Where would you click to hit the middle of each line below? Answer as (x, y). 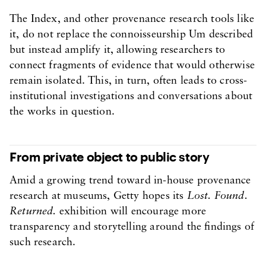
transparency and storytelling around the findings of (132, 227)
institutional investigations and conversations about (131, 96)
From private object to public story (110, 156)
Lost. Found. (217, 196)
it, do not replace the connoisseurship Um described (132, 35)
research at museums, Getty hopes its (98, 196)
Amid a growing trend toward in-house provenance (130, 181)
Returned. (33, 212)
